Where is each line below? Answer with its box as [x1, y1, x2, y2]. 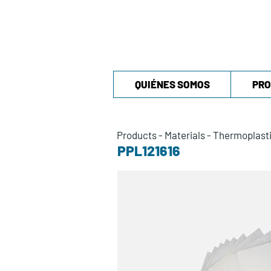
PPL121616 [117, 142, 180, 159]
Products [117, 128, 157, 141]
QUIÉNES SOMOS [134, 77, 210, 90]
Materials [165, 128, 205, 141]
